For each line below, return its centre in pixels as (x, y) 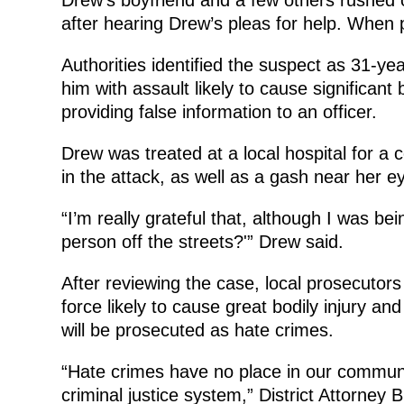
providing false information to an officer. (219, 111)
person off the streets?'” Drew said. (202, 241)
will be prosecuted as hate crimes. (197, 330)
